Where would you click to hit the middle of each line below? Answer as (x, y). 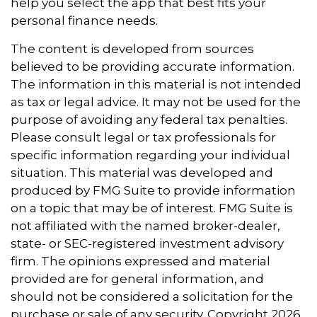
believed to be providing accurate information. (152, 67)
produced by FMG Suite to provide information (153, 190)
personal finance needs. (84, 21)
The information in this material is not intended (156, 84)
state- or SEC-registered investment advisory (147, 243)
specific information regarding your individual (150, 155)
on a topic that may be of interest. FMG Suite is (152, 208)
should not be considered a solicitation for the (152, 296)
